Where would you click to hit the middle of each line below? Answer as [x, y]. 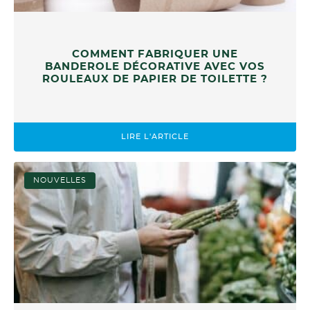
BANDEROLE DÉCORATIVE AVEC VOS [155, 66]
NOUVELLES [60, 181]
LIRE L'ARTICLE [155, 136]
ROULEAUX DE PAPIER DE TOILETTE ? [155, 79]
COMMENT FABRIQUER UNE [155, 54]
